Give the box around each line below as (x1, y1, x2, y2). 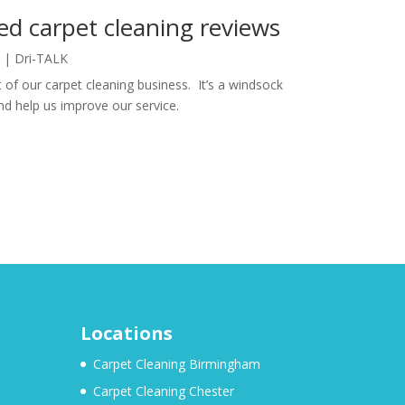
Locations (80, 320, 174, 345)
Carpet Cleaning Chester (93, 381, 235, 400)
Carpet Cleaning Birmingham (93, 354, 261, 372)
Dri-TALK (14, 50, 68, 68)
